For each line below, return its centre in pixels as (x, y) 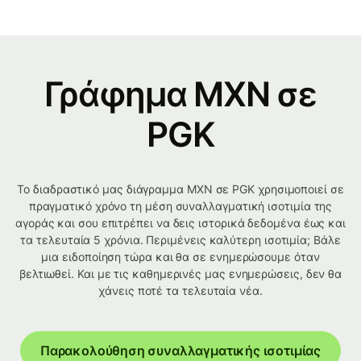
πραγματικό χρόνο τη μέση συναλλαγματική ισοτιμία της (180, 206)
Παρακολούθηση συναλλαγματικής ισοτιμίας (180, 351)
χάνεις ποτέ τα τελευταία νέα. (180, 291)
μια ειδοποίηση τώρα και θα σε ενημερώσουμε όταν (180, 257)
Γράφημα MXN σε (180, 94)
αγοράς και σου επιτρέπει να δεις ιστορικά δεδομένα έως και (180, 223)
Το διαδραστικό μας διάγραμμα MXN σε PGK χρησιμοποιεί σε (180, 189)
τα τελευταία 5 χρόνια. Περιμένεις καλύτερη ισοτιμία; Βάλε (180, 240)
